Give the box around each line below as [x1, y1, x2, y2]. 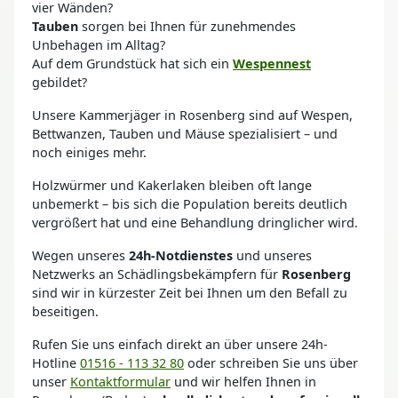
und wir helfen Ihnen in [171, 372, 316, 390]
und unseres [233, 246, 312, 264]
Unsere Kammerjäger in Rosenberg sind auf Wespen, [32, 106, 353, 123]
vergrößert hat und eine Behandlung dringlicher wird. [32, 213, 358, 231]
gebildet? [32, 73, 87, 91]
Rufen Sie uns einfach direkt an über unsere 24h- [32, 335, 328, 353]
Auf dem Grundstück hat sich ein [32, 54, 233, 72]
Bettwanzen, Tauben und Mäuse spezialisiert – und [32, 124, 338, 142]
